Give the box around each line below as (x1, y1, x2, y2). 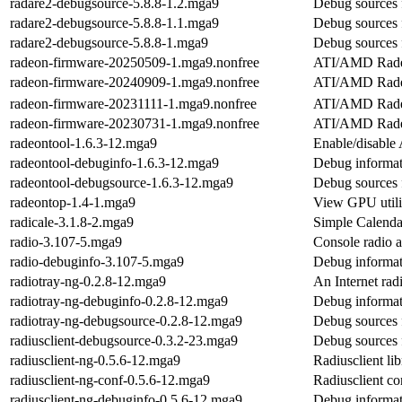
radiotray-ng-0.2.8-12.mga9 (10, 273, 166, 289)
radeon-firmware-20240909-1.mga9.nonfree (10, 74, 259, 90)
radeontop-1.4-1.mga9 (10, 194, 135, 210)
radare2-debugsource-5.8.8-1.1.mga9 (10, 14, 219, 31)
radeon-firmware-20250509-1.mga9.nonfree (10, 54, 259, 70)
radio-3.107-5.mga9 (10, 233, 122, 249)
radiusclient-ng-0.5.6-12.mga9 (10, 352, 180, 368)
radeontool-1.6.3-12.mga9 (10, 135, 157, 151)
